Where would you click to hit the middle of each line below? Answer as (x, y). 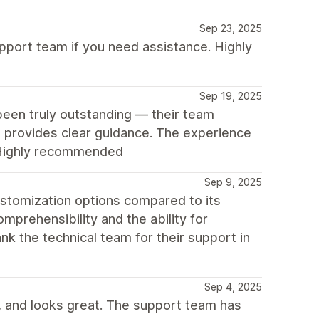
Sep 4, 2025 (233, 287)
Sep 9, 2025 (233, 182)
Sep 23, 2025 (231, 28)
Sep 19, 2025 (231, 96)
